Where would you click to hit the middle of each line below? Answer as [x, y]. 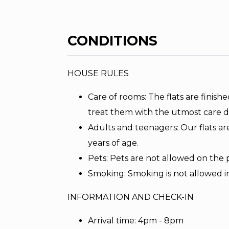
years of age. [113, 143]
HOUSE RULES [98, 74]
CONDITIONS [112, 41]
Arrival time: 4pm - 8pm [136, 221]
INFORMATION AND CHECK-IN [131, 197]
